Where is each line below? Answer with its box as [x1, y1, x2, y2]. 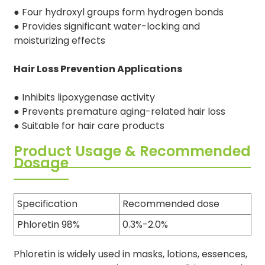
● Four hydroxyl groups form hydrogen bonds [13, 5, 224, 19]
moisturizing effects [13, 33, 105, 47]
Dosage [13, 153, 69, 173]
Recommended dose [122, 196, 219, 211]
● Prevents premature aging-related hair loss [13, 104, 225, 118]
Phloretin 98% [17, 217, 80, 231]
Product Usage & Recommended [13, 141, 251, 161]
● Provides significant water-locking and [13, 19, 200, 33]
